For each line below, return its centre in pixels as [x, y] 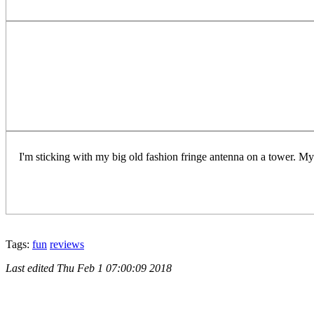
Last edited [31, 268]
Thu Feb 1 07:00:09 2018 [114, 268]
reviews [67, 245]
